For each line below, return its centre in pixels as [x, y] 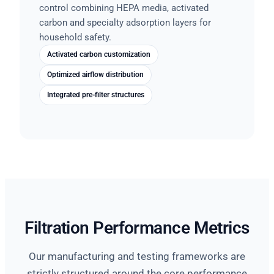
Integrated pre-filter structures [96, 94]
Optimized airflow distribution [95, 74]
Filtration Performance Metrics [137, 228]
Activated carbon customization [99, 54]
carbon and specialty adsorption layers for [125, 22]
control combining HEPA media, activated [124, 8]
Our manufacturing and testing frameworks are [137, 256]
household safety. [75, 37]
